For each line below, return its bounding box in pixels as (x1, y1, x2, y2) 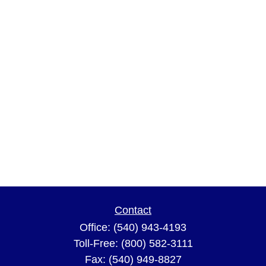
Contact (115, 204, 151, 216)
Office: (80, 221, 113, 233)
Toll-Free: (73, 237, 121, 249)
